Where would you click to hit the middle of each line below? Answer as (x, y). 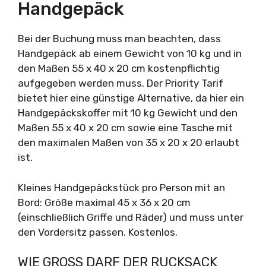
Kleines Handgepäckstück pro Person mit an (121, 187)
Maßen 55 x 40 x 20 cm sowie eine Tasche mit (125, 128)
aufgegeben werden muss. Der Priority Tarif (121, 83)
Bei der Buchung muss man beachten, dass (119, 39)
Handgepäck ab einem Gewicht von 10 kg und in (130, 53)
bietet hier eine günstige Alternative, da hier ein (131, 98)
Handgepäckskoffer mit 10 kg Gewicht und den (128, 113)
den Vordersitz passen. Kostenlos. (98, 232)
